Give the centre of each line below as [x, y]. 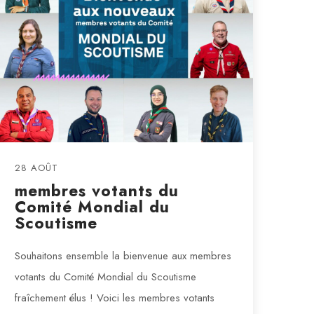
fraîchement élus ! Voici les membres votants [114, 298]
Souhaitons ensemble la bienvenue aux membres [123, 256]
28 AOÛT [36, 168]
